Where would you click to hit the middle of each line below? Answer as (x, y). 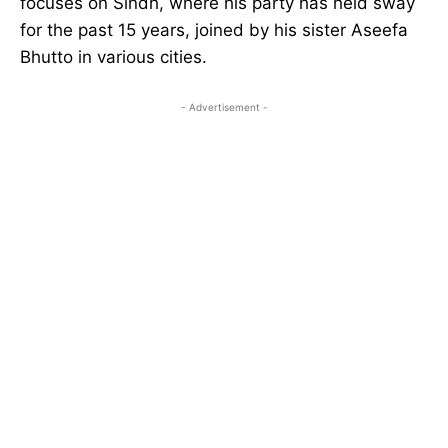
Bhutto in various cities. (113, 57)
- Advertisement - (224, 107)
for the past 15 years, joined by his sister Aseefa (214, 30)
